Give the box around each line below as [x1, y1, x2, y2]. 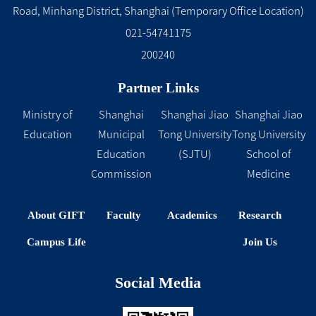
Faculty [107, 209, 142, 221]
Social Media [115, 273, 201, 291]
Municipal [97, 128, 145, 140]
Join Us [242, 236, 277, 248]
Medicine [247, 168, 291, 179]
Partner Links [117, 80, 199, 95]
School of [246, 148, 291, 159]
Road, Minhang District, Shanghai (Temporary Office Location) [12, 5, 304, 16]
